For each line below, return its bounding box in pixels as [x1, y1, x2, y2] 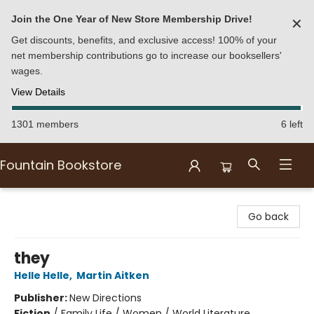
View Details [11, 86, 65, 97]
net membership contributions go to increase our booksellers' [11, 50, 282, 61]
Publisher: [14, 291, 69, 305]
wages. [11, 65, 43, 76]
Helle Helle [14, 268, 69, 282]
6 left [281, 118, 303, 130]
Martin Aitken [76, 268, 149, 282]
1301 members [11, 118, 78, 130]
